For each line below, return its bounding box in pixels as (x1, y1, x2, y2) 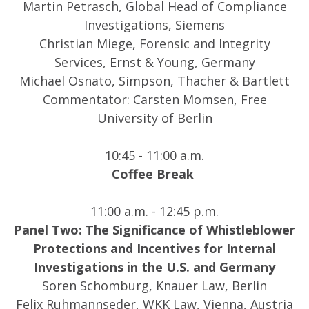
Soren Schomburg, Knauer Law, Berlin (42, 277, 267, 294)
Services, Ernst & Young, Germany (54, 54, 255, 70)
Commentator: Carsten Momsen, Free (42, 91, 267, 108)
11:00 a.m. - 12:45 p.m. (90, 203, 219, 219)
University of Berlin (97, 110, 212, 126)
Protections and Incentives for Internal (33, 240, 276, 257)
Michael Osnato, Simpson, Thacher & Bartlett (19, 72, 290, 89)
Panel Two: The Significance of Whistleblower (14, 221, 295, 238)
